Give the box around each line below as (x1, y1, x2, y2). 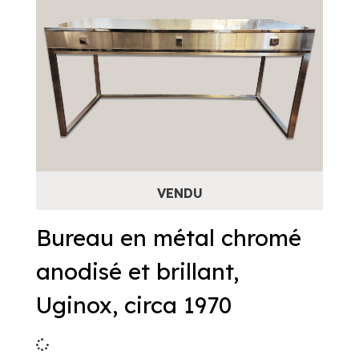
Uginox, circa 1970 (36, 291, 232, 319)
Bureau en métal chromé (36, 224, 301, 252)
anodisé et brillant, (36, 257, 239, 285)
